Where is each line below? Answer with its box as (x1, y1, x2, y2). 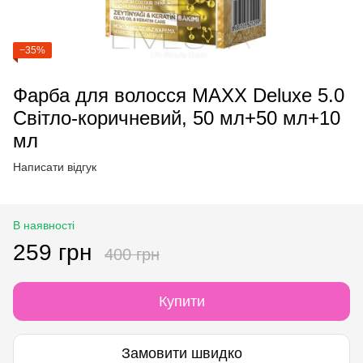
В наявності (13, 219, 75, 232)
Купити (158, 293, 205, 310)
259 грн (13, 240, 92, 265)
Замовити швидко (121, 344, 242, 361)
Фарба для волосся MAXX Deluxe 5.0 (13, 84, 344, 106)
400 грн (105, 246, 160, 263)
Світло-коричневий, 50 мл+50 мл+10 (13, 107, 340, 129)
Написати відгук (13, 160, 96, 173)
